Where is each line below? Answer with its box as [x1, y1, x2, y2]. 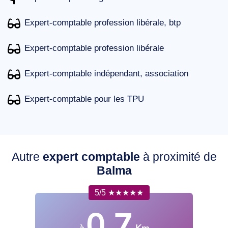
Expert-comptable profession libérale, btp [24, 17, 181, 27]
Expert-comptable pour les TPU [24, 94, 144, 104]
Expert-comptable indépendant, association [24, 68, 188, 78]
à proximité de [139, 150, 217, 163]
